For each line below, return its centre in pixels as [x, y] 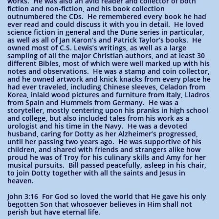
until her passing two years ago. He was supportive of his [104, 142]
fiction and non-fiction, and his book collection [86, 9]
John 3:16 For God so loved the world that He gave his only [107, 196]
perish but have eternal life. [54, 212]
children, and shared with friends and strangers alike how [104, 149]
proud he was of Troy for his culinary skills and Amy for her [107, 157]
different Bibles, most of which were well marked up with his [109, 63]
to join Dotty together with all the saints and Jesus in [96, 173]
